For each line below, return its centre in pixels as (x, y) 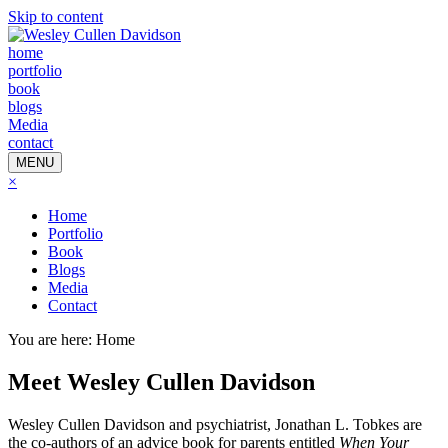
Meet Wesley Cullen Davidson (161, 381)
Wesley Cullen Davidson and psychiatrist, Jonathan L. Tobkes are (215, 424)
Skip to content (55, 16)
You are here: (52, 339)
